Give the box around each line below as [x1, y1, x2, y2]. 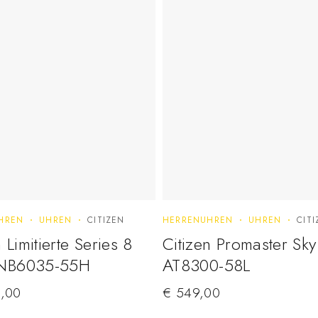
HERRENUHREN [163, 214, 234, 227]
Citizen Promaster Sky [163, 231, 317, 257]
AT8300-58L [163, 253, 251, 278]
